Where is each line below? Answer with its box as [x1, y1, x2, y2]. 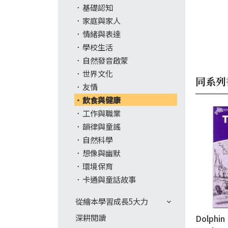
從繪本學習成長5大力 [75, 195, 148, 207]
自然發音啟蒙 [82, 54, 128, 66]
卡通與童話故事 [82, 174, 136, 185]
